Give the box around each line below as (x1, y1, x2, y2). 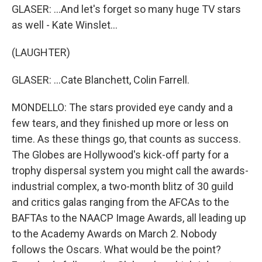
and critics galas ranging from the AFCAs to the (12, 196, 229, 208)
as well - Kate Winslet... (12, 19, 118, 31)
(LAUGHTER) (12, 46, 70, 58)
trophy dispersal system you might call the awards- (12, 164, 249, 177)
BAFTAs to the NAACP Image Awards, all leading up (12, 212, 246, 224)
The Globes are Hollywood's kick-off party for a (12, 149, 229, 161)
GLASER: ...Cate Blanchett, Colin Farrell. (12, 74, 189, 86)
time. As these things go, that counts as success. (12, 133, 241, 145)
